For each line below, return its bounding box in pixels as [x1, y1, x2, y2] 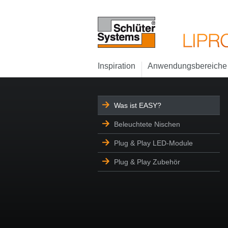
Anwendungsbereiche [148, 62, 227, 70]
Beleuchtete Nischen [114, 120, 180, 128]
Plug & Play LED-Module [114, 139, 193, 147]
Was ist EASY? [114, 101, 161, 109]
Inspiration [98, 62, 135, 70]
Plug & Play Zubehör [114, 158, 180, 166]
